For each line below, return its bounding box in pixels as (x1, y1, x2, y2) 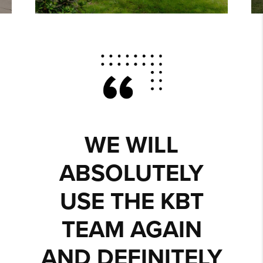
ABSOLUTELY (59, 159, 204, 188)
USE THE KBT (59, 187, 204, 216)
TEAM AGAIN (61, 215, 202, 244)
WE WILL (85, 131, 178, 160)
